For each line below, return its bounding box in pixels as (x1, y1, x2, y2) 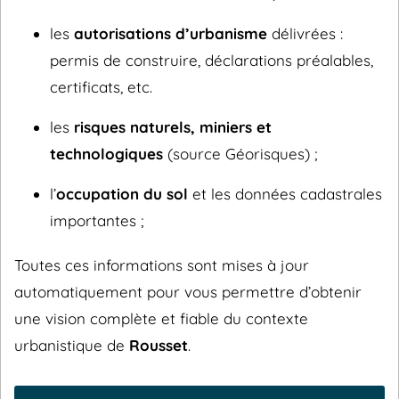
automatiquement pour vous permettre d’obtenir (14, 282, 362, 301)
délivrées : (267, 24, 343, 43)
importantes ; (50, 211, 143, 230)
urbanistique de (14, 336, 129, 354)
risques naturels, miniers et (74, 118, 272, 136)
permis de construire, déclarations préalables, (50, 51, 373, 69)
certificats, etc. (50, 77, 152, 96)
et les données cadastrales (188, 184, 382, 203)
